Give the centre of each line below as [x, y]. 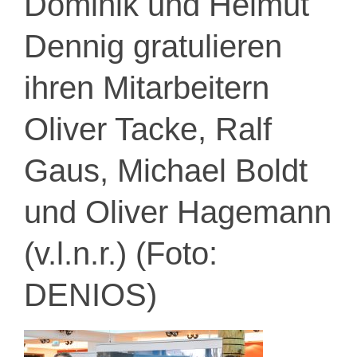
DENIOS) [90, 294]
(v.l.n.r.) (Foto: [121, 253]
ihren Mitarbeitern [147, 87]
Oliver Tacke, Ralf [148, 129]
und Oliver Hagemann [178, 212]
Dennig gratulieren [153, 46]
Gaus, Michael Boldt [166, 170]
